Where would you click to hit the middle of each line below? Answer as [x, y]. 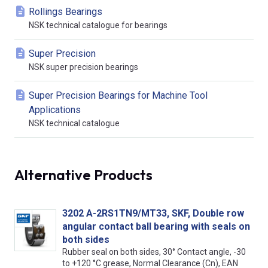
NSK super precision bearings [83, 67]
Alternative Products [83, 174]
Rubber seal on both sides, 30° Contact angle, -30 [154, 252]
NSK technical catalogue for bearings [98, 25]
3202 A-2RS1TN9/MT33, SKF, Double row [153, 213]
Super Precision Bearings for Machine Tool [118, 95]
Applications [55, 109]
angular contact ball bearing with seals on [156, 226]
